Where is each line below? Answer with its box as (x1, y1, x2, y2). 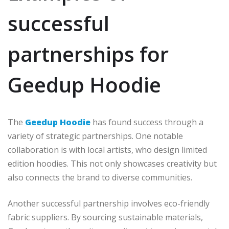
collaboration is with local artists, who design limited (8, 144, 207, 155)
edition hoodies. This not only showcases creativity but (8, 157, 217, 169)
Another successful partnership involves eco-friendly (8, 197, 210, 209)
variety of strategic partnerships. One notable (8, 130, 183, 142)
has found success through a (90, 116, 203, 128)
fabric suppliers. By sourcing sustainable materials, (8, 211, 203, 223)
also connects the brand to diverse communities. (8, 171, 192, 183)
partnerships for (8, 39, 169, 68)
